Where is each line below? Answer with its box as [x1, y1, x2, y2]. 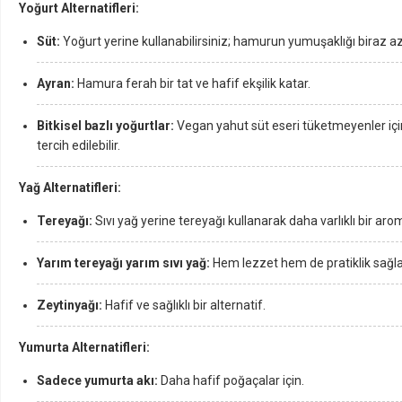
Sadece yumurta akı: [37, 373, 158, 388]
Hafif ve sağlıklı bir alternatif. [105, 298, 266, 312]
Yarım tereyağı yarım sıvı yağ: [37, 256, 210, 270]
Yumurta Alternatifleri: [19, 340, 150, 354]
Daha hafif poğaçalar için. [158, 373, 304, 388]
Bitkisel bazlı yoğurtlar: [37, 118, 174, 133]
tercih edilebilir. [37, 138, 120, 153]
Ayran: [37, 76, 74, 91]
